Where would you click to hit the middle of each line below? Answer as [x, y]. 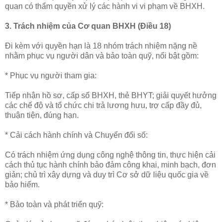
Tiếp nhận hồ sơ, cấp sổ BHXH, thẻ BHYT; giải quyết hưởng [111, 95]
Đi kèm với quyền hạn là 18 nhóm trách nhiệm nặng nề [101, 46]
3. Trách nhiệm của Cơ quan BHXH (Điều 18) [88, 26]
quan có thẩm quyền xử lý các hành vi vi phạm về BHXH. [105, 6]
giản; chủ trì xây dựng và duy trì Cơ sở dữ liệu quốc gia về [107, 174]
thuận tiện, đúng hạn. [42, 115]
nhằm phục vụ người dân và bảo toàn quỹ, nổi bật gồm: [102, 55]
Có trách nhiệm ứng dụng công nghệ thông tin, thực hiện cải [110, 155]
